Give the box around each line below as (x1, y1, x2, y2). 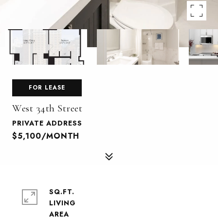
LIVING (49, 198, 76, 208)
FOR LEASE (29, 83, 65, 92)
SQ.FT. (49, 187, 74, 197)
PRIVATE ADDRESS (12, 118, 82, 128)
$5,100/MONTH (12, 130, 79, 142)
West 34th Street (12, 102, 82, 114)
